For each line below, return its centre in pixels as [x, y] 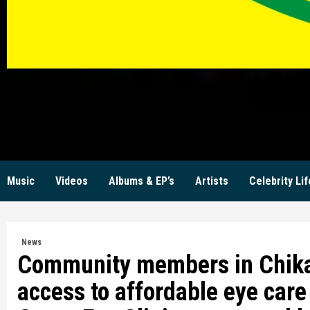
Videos [72, 181]
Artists [212, 181]
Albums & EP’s [142, 181]
